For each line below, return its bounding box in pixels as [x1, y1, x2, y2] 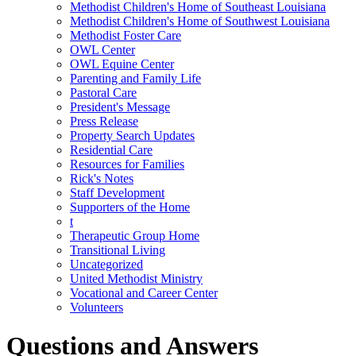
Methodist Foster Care [70, 28, 181, 42]
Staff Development [70, 185, 164, 199]
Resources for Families [70, 157, 184, 171]
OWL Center [70, 42, 135, 56]
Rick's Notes [70, 171, 133, 185]
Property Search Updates [70, 128, 195, 142]
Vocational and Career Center [70, 285, 218, 300]
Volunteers [70, 300, 123, 314]
